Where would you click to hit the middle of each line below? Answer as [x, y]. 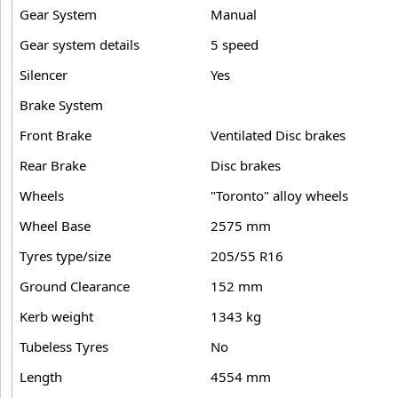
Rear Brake [53, 165]
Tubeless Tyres [64, 346]
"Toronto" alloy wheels [279, 195]
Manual [234, 14]
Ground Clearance [75, 286]
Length [41, 376]
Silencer [44, 74]
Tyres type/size [65, 255]
